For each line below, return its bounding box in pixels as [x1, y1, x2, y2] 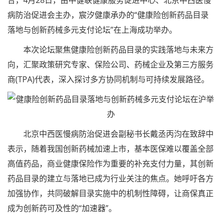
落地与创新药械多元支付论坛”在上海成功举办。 [7, 24, 177, 36]
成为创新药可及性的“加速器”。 [7, 203, 116, 214]
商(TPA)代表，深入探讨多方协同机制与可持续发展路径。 [7, 74, 209, 85]
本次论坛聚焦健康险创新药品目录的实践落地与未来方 [7, 44, 214, 55]
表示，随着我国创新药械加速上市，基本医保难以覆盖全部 [7, 143, 214, 155]
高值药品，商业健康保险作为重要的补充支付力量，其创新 [7, 158, 214, 169]
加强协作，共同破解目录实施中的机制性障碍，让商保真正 [7, 188, 214, 199]
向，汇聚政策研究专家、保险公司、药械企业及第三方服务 [7, 59, 214, 70]
